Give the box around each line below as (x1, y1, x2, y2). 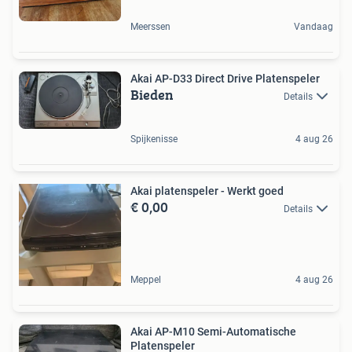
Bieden (130, 83, 174, 105)
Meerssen (130, 20, 170, 32)
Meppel (130, 273, 161, 285)
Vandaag (294, 20, 333, 32)
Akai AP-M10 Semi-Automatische (130, 324, 296, 338)
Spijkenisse (130, 133, 178, 145)
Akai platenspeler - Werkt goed (130, 184, 284, 197)
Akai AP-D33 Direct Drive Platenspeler (130, 71, 320, 85)
